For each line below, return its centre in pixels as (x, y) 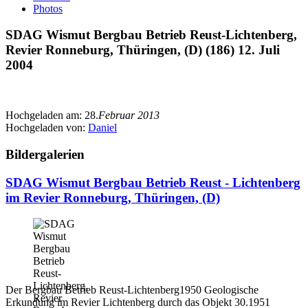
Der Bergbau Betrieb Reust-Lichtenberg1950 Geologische (132, 290)
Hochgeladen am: (45, 115)
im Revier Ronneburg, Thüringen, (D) (113, 197)
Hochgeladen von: (47, 128)
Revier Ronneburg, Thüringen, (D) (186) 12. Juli (143, 50)
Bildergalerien (45, 154)
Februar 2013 (129, 115)
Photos (48, 8)
